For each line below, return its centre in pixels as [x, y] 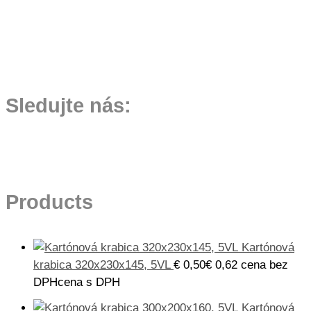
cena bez [264, 264]
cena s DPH [89, 282]
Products [49, 202]
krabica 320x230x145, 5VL [102, 264]
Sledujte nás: [68, 105]
